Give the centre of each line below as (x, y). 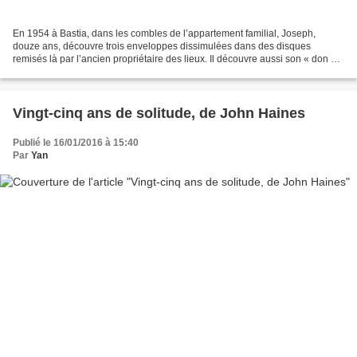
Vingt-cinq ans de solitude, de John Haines (159, 113)
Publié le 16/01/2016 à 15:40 (76, 142)
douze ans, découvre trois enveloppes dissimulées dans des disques (162, 46)
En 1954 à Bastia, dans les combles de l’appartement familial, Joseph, (164, 33)
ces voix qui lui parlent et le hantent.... (94, 71)
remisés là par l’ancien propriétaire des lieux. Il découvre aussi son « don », (176, 59)
